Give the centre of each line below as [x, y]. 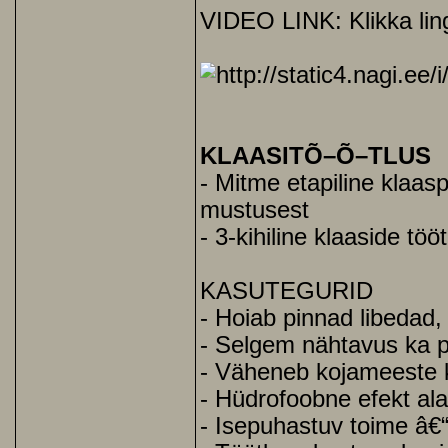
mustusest [254, 210]
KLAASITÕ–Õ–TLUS [315, 156]
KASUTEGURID [286, 291]
